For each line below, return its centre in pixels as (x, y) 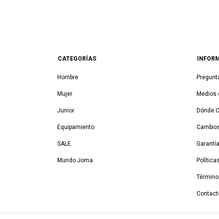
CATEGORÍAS (77, 59)
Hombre (68, 77)
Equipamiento (76, 127)
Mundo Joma (75, 160)
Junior (66, 110)
